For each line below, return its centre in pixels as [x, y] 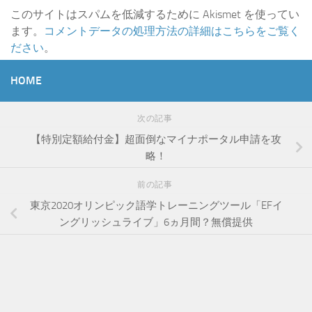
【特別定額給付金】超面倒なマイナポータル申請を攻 [156, 139]
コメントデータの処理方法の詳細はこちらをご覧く [172, 31]
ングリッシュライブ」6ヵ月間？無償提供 [156, 223]
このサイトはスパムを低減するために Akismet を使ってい [155, 14]
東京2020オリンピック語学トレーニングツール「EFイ [156, 206]
